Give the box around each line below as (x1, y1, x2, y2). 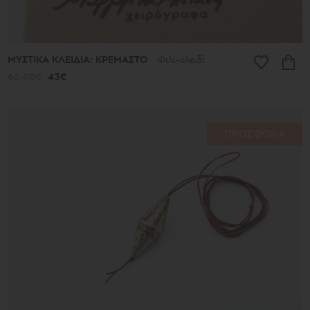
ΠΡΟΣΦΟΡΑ (224, 127, 285, 140)
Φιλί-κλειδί (157, 53, 206, 65)
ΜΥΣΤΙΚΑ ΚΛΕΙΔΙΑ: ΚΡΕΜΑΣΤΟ (8, 53, 151, 66)
